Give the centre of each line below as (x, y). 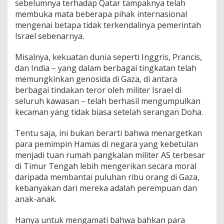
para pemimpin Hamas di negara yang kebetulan (106, 144)
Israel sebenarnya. (49, 36)
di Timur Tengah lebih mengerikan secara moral (106, 166)
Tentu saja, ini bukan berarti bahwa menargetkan (108, 133)
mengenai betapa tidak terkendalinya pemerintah (108, 25)
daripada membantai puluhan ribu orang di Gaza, (107, 177)
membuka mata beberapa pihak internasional (101, 14)
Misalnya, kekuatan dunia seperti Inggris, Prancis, (108, 57)
